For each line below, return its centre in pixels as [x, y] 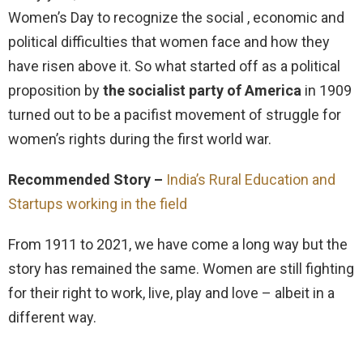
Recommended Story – [87, 179]
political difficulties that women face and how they [169, 41]
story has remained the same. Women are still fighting [181, 268]
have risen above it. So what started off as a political [174, 66]
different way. [52, 317]
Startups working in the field [98, 203]
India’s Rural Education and [251, 179]
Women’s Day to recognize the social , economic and [176, 17]
